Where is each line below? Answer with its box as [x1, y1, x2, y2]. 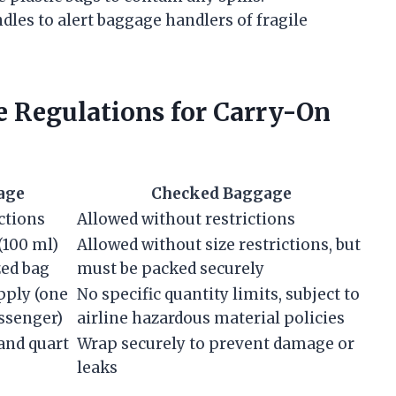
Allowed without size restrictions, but [77, 235, 361, 255]
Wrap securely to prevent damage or [77, 334, 354, 354]
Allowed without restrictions [77, 209, 295, 230]
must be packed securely [77, 259, 264, 279]
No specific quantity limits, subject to [77, 285, 360, 305]
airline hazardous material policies [77, 308, 345, 329]
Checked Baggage [150, 184, 292, 204]
